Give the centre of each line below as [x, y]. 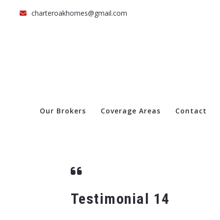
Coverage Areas [130, 110]
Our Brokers [63, 110]
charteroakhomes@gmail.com [79, 13]
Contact [191, 110]
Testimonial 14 [120, 198]
